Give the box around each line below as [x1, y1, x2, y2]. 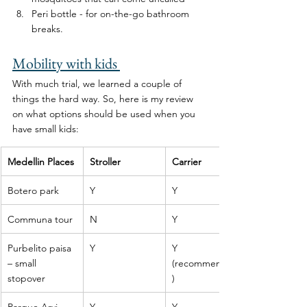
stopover [8, 271, 45, 284]
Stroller [90, 155, 121, 168]
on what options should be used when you [12, 107, 198, 120]
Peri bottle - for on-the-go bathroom [32, 7, 192, 20]
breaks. [32, 22, 66, 35]
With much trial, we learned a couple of [12, 77, 184, 90]
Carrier [172, 155, 201, 168]
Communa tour [8, 212, 73, 225]
